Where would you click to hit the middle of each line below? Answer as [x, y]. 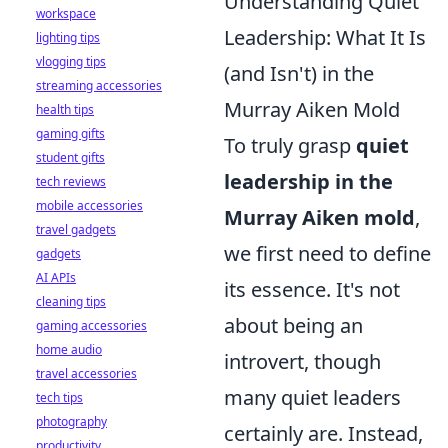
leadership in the [308, 181]
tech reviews [71, 181]
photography [71, 421]
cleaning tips [71, 301]
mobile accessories [89, 205]
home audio [69, 349]
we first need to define [327, 253]
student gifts [70, 157]
